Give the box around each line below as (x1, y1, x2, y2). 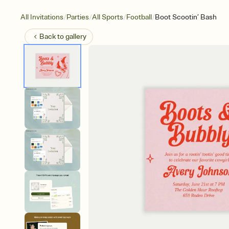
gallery (65, 32, 86, 41)
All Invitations (20, 13, 63, 21)
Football (126, 13, 152, 21)
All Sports (92, 13, 123, 21)
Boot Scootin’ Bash (155, 13, 217, 21)
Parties (66, 13, 89, 21)
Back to (39, 32, 65, 41)
